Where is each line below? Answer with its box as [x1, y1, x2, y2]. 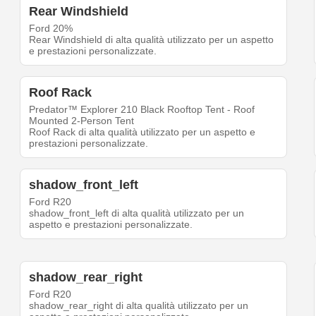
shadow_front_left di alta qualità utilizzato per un [29, 207, 245, 219]
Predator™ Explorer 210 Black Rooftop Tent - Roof [29, 104, 255, 116]
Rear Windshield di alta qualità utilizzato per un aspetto [29, 34, 274, 46]
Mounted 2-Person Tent [29, 115, 135, 127]
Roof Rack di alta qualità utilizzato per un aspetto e [29, 126, 256, 138]
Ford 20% [29, 23, 73, 35]
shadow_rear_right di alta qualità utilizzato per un [29, 300, 249, 312]
